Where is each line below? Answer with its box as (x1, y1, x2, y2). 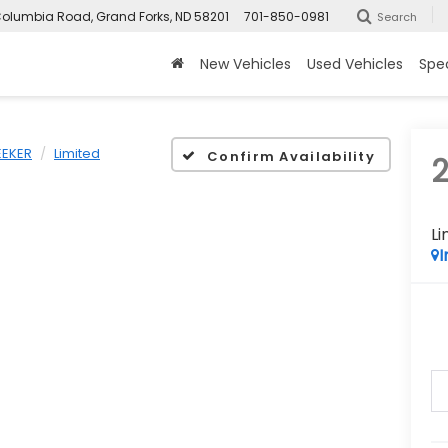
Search (377, 8, 417, 25)
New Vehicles (200, 54, 291, 74)
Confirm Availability (207, 146, 376, 166)
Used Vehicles (307, 54, 403, 74)
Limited (54, 144, 100, 163)
